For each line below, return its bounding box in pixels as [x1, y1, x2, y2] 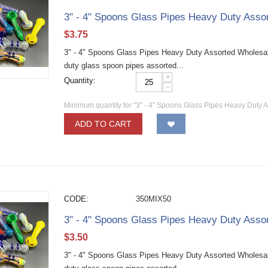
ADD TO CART [75, 119, 132, 129]
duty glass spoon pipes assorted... [64, 61, 184, 70]
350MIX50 [136, 194, 172, 203]
